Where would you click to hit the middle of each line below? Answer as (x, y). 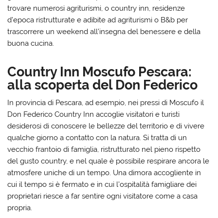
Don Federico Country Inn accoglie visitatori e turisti (94, 114)
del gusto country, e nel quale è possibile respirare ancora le (109, 161)
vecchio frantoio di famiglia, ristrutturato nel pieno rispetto (104, 149)
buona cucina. (31, 43)
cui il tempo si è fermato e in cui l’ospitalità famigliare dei (102, 184)
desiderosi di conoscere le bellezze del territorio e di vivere (106, 126)
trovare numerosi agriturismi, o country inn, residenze (96, 8)
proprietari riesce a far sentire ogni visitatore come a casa (103, 196)
